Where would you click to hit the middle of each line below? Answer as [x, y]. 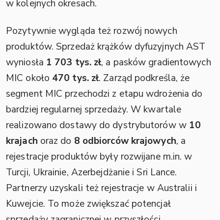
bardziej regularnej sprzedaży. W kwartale [94, 109]
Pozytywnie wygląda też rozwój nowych [92, 31]
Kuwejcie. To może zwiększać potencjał [88, 204]
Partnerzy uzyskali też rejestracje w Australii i [101, 188]
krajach [22, 141]
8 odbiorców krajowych [125, 141]
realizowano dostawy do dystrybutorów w [97, 125]
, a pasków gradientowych [156, 62]
